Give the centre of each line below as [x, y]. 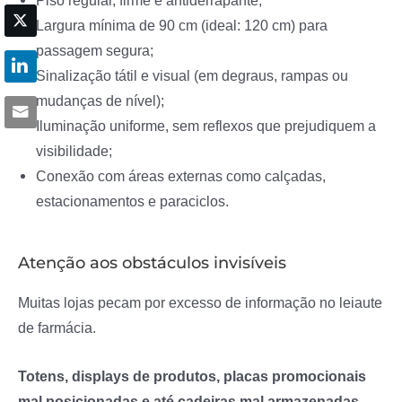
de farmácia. [57, 328]
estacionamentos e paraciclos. [132, 201]
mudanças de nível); [100, 100]
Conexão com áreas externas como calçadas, [181, 175]
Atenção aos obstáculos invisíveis [152, 263]
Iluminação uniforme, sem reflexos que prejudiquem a [206, 125]
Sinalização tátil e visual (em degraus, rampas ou [192, 75]
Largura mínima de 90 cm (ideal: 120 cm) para [182, 25]
